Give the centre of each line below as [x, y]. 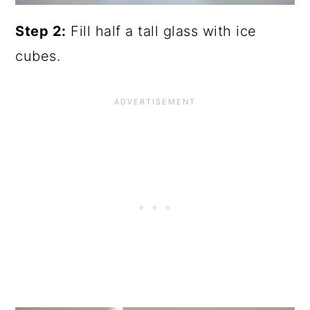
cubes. [38, 56]
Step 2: [41, 31]
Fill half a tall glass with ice [161, 31]
